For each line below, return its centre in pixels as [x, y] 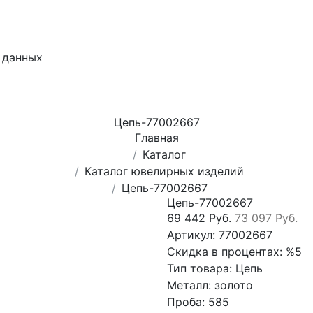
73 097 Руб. [266, 218]
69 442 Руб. [201, 218]
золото [234, 285]
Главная [156, 138]
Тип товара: [201, 268]
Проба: [188, 302]
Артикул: [193, 235]
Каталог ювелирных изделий [164, 171]
